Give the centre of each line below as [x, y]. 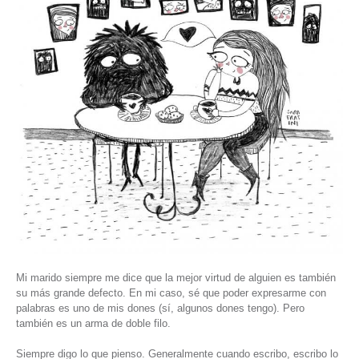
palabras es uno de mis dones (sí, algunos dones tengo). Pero [160, 308]
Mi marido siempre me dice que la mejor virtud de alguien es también [176, 277]
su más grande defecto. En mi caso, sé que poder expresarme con [171, 292]
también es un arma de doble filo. [93, 323]
